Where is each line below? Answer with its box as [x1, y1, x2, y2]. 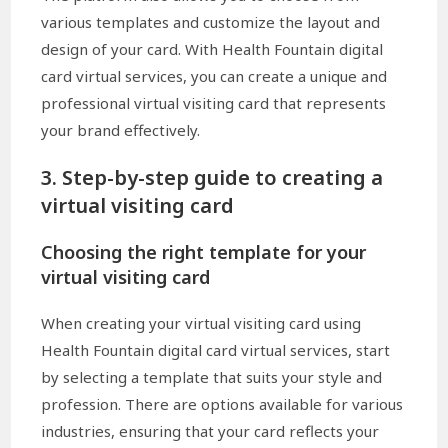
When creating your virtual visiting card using [41, 313, 362, 334]
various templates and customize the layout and [41, 12, 381, 33]
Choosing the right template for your [41, 240, 367, 265]
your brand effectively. [41, 120, 201, 141]
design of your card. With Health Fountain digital [41, 39, 384, 60]
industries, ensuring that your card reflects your [41, 421, 380, 442]
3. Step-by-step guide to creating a [41, 164, 384, 192]
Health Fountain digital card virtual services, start [41, 340, 391, 361]
